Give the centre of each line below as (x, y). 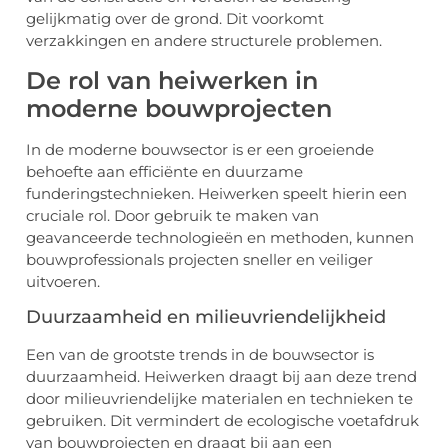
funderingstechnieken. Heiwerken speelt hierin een (216, 193)
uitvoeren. (63, 281)
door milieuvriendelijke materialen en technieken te (219, 398)
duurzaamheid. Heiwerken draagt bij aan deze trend (221, 376)
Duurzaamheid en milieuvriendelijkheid (206, 316)
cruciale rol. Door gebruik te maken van (172, 215)
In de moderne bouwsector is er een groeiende (200, 149)
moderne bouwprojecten (179, 108)
